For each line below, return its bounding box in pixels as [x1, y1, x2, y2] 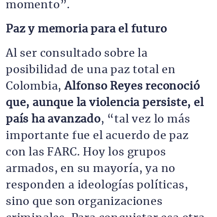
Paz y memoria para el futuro [6, 24, 167, 34]
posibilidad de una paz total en [6, 64, 176, 75]
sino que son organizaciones [6, 196, 163, 207]
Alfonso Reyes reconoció [64, 81, 200, 92]
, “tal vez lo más [100, 114, 190, 124]
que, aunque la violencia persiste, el [6, 97, 204, 108]
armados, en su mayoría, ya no [6, 163, 176, 174]
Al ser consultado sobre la [6, 48, 148, 59]
